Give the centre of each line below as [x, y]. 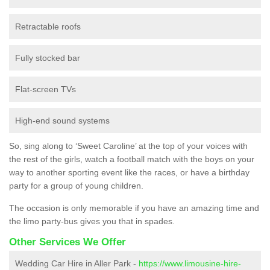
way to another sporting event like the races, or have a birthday [129, 172]
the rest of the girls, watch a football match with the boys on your [132, 159]
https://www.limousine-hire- [190, 263]
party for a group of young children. [76, 185]
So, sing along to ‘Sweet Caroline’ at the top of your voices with [128, 146]
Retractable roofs [48, 26]
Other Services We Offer [67, 242]
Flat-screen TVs [46, 89]
